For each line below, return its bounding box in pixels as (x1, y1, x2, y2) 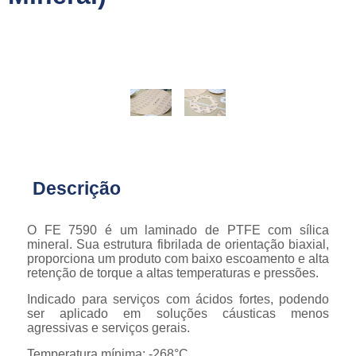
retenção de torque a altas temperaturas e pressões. (27, 266, 319, 280)
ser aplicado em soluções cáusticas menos (27, 307, 329, 320)
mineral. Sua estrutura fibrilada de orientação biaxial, (27, 238, 329, 251)
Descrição (33, 178, 122, 199)
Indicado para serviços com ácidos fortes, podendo (27, 292, 329, 306)
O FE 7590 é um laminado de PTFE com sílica (27, 223, 329, 237)
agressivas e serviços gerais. (27, 321, 190, 335)
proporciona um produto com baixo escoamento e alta (27, 252, 329, 265)
